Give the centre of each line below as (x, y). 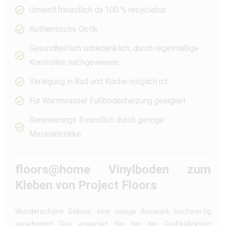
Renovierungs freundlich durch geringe (96, 120)
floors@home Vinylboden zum (113, 169)
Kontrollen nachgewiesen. (74, 62)
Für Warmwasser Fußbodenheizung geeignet (107, 100)
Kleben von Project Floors (86, 185)
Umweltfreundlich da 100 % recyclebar (98, 10)
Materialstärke (55, 134)
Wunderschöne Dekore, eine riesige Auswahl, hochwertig (113, 211)
